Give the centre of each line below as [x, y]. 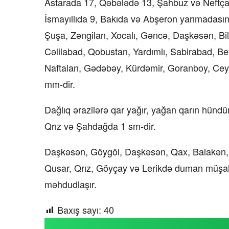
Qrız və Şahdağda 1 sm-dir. [100, 126]
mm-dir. [60, 84]
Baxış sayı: [79, 210]
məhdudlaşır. [71, 184]
